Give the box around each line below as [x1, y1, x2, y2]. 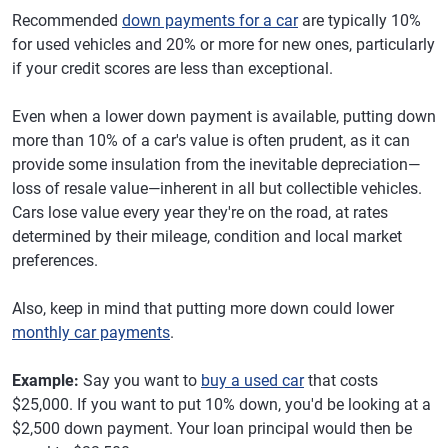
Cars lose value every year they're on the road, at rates [12, 202, 388, 222]
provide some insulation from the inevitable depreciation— [12, 154, 420, 174]
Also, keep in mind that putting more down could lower [12, 298, 394, 318]
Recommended [12, 10, 122, 30]
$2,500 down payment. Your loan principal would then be [12, 418, 412, 438]
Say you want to [79, 370, 201, 390]
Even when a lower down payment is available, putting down [12, 106, 436, 126]
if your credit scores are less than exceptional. [12, 58, 333, 78]
